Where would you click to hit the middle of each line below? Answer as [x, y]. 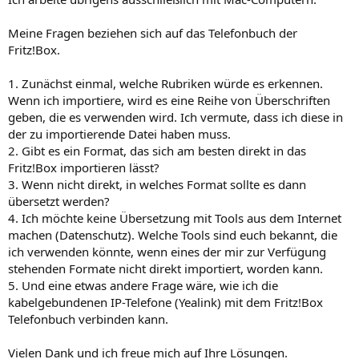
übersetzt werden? [59, 201]
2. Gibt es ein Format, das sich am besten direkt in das [157, 150]
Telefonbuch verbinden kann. [88, 319]
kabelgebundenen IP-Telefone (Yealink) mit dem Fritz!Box [165, 302]
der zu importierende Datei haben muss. [119, 133]
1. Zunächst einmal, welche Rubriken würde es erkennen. [165, 83]
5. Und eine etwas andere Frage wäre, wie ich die [143, 285]
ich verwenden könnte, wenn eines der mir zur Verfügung [167, 251]
